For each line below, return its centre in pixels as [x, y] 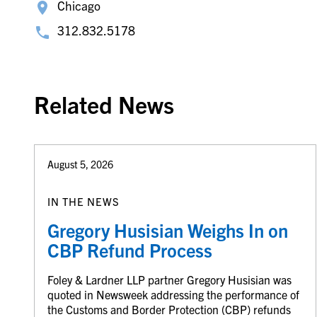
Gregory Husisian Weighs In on [167, 230]
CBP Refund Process [129, 249]
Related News [104, 104]
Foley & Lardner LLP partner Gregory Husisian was [169, 279]
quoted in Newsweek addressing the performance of [173, 294]
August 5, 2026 [80, 165]
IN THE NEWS [83, 201]
